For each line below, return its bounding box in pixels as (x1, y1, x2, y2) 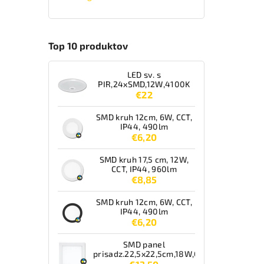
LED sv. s (127, 70, 161, 80)
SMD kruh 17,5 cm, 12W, (99, 154, 189, 165)
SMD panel (123, 239, 165, 250)
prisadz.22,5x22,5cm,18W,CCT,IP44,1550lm (93, 249, 259, 259)
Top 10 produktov (48, 39, 128, 51)
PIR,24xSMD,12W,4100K (98, 79, 190, 90)
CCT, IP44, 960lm (111, 164, 177, 174)
